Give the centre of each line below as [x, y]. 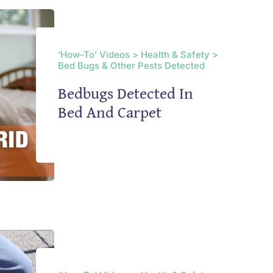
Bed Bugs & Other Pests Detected [131, 66]
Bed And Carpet [109, 112]
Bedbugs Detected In [125, 93]
